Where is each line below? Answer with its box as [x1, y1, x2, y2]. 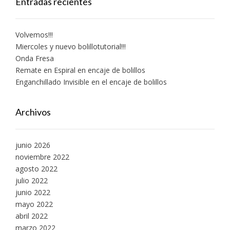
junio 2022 [15, 187, 50, 197]
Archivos [15, 106, 51, 118]
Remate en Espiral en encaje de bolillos [15, 65, 145, 75]
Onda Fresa [15, 53, 54, 63]
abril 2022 [15, 210, 48, 221]
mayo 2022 [15, 199, 53, 209]
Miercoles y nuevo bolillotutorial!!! [15, 41, 126, 51]
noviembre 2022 [15, 151, 69, 162]
